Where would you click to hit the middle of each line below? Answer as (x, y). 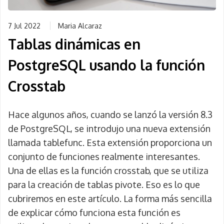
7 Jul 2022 (24, 26)
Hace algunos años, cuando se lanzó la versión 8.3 (110, 114)
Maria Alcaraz (80, 26)
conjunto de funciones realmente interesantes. (104, 156)
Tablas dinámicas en (74, 44)
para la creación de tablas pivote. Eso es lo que (104, 184)
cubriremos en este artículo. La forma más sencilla (110, 198)
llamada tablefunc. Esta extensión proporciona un (110, 142)
